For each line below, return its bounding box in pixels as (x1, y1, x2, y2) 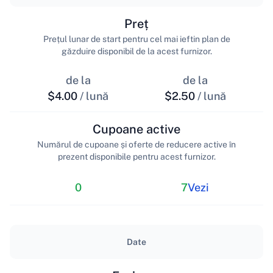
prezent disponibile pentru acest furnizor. (57, 151, 216, 161)
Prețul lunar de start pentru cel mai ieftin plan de (43, 34, 230, 44)
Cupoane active (93, 121, 180, 136)
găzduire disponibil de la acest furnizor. (61, 46, 212, 56)
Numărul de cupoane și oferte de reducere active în (37, 139, 236, 149)
